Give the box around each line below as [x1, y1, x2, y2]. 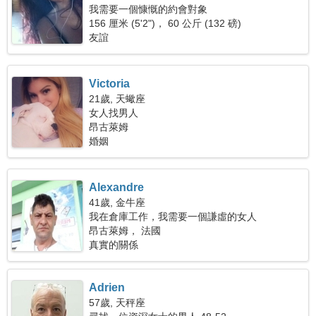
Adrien [89, 281, 126, 293]
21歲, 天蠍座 [89, 93, 146, 104]
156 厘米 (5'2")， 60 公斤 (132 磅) [89, 18, 242, 29]
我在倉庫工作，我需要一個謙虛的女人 [89, 211, 257, 222]
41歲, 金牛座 [89, 197, 146, 208]
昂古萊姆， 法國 [89, 225, 162, 236]
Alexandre [89, 181, 145, 193]
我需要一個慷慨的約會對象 [89, 4, 208, 15]
